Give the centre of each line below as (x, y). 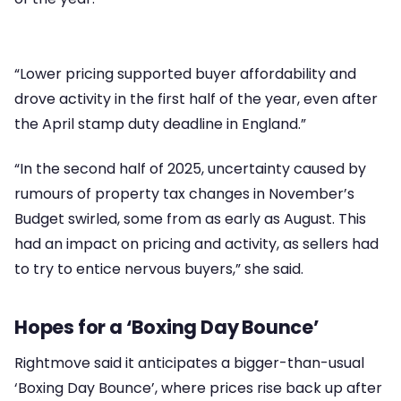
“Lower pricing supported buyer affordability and (185, 74)
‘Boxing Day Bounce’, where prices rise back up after (198, 388)
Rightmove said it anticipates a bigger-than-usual (189, 363)
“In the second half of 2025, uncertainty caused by (190, 169)
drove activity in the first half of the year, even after (196, 99)
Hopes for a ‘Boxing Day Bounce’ (167, 328)
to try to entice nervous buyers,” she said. (159, 269)
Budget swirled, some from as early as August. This (190, 219)
